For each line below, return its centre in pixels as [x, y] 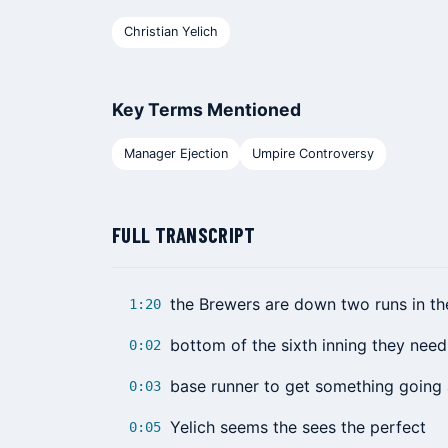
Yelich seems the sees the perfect [298, 426]
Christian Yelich [171, 32]
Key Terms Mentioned [206, 110]
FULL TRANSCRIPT [184, 234]
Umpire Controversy [313, 153]
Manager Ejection [176, 153]
